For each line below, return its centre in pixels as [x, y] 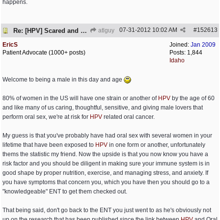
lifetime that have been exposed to [49, 145]
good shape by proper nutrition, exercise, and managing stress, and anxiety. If [105, 173]
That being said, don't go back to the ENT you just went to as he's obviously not [107, 210]
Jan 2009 [203, 45]
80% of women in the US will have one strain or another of [80, 98]
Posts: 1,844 [186, 53]
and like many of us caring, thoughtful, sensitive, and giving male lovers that [103, 108]
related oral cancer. [128, 117]
